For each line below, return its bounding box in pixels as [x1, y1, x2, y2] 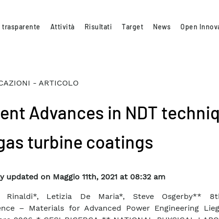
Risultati [84, 22, 112, 31]
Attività [50, 22, 75, 31]
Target [122, 22, 144, 31]
